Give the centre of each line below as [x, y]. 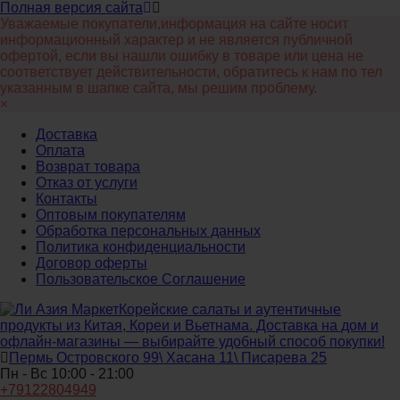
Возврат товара [88, 167]
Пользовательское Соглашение [141, 279]
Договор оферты [92, 263]
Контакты [67, 199]
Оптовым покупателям [111, 215]
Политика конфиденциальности [141, 247]
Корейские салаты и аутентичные [230, 309]
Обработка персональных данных [148, 231]
